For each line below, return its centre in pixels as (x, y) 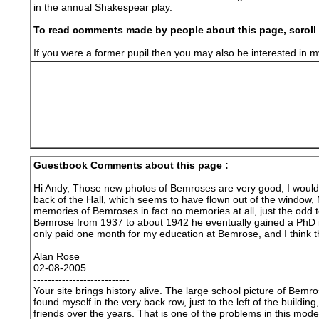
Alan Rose (56, 256)
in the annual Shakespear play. (103, 7)
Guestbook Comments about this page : (131, 165)
